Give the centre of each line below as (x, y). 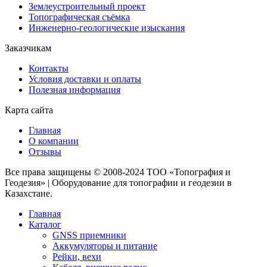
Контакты (49, 68)
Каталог (45, 224)
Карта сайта (29, 110)
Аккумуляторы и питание (105, 246)
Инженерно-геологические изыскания (107, 27)
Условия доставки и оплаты (85, 79)
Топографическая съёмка (79, 17)
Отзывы (45, 151)
